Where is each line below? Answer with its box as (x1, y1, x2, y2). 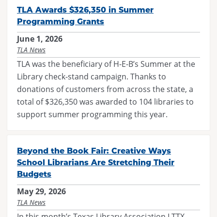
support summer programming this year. (17, 109, 168, 119)
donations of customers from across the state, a (17, 84, 193, 94)
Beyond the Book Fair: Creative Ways (17, 145, 171, 155)
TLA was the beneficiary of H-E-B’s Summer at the (17, 59, 195, 69)
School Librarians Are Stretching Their (17, 157, 174, 167)
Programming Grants (17, 16, 104, 26)
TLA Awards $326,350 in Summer (17, 4, 154, 15)
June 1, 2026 (17, 33, 62, 44)
